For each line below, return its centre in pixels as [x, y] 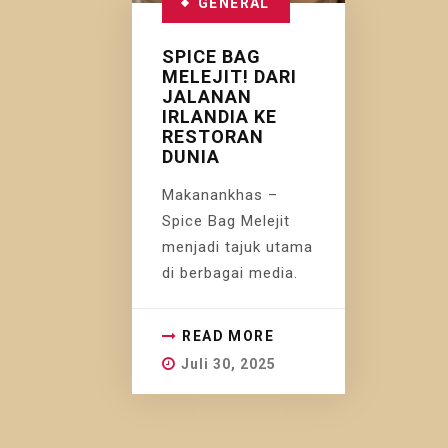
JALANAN [207, 96]
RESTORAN [213, 136]
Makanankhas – [220, 194]
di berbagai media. [230, 272]
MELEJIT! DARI [229, 76]
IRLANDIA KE [219, 116]
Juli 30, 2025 [228, 363]
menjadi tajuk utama [237, 246]
